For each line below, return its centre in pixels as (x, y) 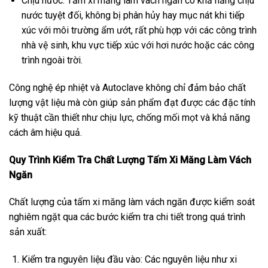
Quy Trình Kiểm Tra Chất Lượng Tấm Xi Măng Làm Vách (130, 160)
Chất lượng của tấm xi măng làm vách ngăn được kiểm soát (132, 202)
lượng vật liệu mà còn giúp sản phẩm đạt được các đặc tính (132, 102)
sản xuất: (28, 232)
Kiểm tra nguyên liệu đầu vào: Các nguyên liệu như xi (129, 260)
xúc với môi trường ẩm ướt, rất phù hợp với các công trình (139, 30)
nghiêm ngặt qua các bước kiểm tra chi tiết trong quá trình (127, 217)
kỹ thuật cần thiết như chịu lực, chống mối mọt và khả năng (130, 117)
